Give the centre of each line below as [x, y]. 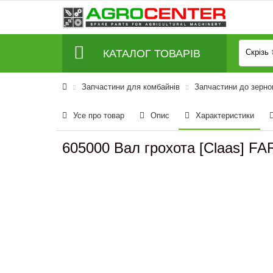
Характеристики [225, 115]
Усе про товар [99, 115]
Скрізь [257, 52]
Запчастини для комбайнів [131, 87]
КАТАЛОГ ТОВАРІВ [152, 53]
